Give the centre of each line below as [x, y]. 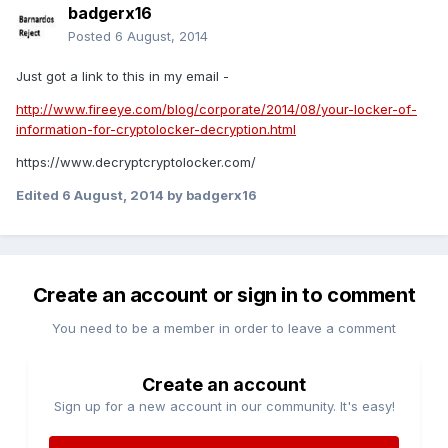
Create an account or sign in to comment [224, 295]
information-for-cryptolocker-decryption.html [156, 129]
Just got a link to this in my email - [122, 76]
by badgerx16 [210, 195]
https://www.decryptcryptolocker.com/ [136, 162]
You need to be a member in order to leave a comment [224, 328]
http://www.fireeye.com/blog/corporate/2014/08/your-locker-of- [216, 109]
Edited [39, 195]
